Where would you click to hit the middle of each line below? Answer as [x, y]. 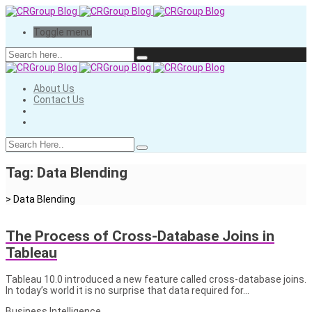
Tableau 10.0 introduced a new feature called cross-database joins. [156, 279]
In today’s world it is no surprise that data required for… [127, 290]
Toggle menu [63, 32]
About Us [54, 88]
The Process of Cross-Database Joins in [140, 236]
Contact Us [59, 100]
